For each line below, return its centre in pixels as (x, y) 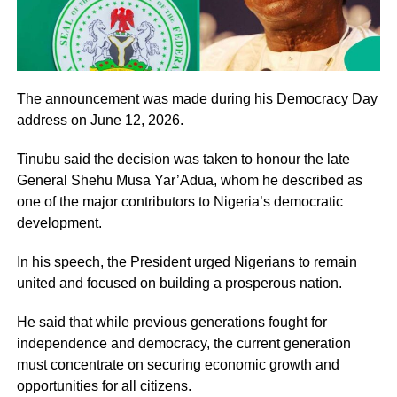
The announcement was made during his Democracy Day (197, 98)
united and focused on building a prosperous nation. (179, 283)
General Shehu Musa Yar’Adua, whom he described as (189, 180)
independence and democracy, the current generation (183, 343)
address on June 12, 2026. (100, 120)
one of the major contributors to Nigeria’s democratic (179, 201)
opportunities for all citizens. (104, 385)
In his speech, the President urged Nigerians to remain (187, 261)
